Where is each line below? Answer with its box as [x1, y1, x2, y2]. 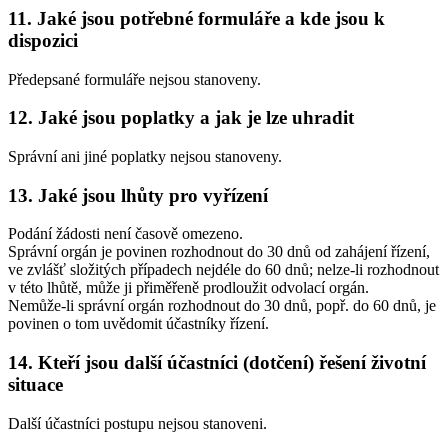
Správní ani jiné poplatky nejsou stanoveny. [8, 147, 282, 165]
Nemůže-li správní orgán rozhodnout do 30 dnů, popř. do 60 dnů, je [8, 297, 436, 315]
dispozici [8, 29, 78, 51]
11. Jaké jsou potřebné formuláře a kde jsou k [8, 7, 385, 29]
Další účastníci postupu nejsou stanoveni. [8, 414, 267, 432]
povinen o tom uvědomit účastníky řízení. [8, 315, 269, 333]
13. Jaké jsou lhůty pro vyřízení [8, 184, 268, 206]
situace [8, 374, 63, 396]
